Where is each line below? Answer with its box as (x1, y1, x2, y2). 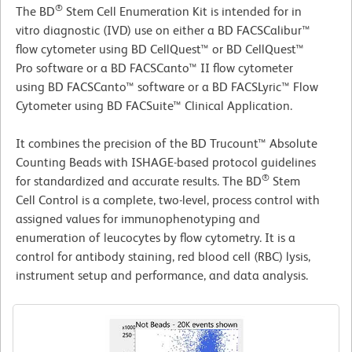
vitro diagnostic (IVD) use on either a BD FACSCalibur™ (16, 23, 310, 38)
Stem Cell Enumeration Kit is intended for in (63, 4, 302, 20)
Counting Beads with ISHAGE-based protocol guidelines (16, 155, 316, 170)
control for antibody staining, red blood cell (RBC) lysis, (16, 249, 310, 265)
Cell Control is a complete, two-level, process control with (16, 192, 320, 208)
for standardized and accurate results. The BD (16, 174, 262, 189)
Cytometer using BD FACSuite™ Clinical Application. (16, 98, 292, 114)
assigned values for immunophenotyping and (16, 211, 260, 227)
